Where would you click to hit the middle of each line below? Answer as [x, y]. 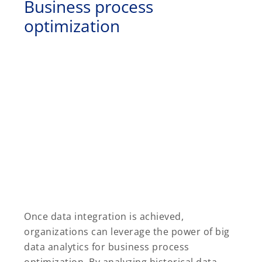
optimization [72, 25]
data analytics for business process [107, 247]
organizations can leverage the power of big [127, 232]
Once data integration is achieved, [104, 217]
